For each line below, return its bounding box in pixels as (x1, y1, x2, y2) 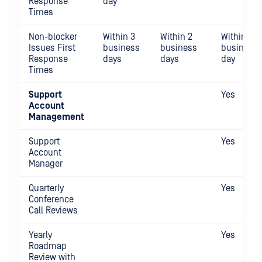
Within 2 (160, 32, 192, 42)
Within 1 (221, 32, 251, 42)
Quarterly (29, 183, 64, 194)
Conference (29, 194, 74, 205)
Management (29, 112, 84, 122)
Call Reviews (29, 205, 78, 216)
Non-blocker (29, 32, 77, 42)
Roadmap (29, 241, 67, 251)
